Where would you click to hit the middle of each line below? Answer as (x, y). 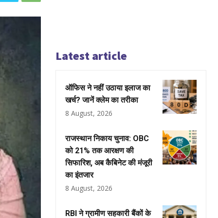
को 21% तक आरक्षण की (100, 151)
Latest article (91, 56)
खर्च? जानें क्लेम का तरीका (102, 100)
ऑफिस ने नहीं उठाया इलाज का (108, 88)
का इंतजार (79, 175)
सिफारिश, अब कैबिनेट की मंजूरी (109, 163)
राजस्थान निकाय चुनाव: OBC (107, 138)
